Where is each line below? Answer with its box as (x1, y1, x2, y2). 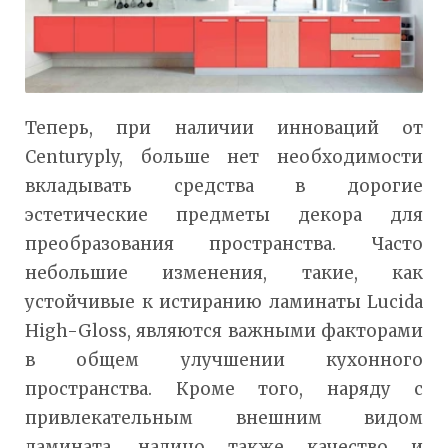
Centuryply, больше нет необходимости (25, 145, 423, 168)
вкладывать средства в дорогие (25, 174, 423, 197)
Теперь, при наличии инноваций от (25, 116, 423, 139)
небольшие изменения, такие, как (25, 261, 423, 284)
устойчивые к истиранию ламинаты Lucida (25, 290, 423, 313)
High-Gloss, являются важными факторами (25, 319, 423, 342)
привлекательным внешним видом (25, 406, 423, 429)
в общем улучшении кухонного (25, 348, 423, 371)
